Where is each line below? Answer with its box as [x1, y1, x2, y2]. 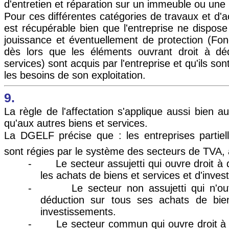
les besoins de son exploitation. [4, 69, 146, 81]
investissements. [40, 205, 116, 217]
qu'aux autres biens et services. [4, 118, 148, 129]
